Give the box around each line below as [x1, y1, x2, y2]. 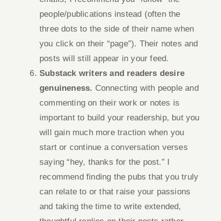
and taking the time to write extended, [39, 202, 182, 211]
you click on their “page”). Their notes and [39, 39, 198, 48]
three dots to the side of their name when [39, 24, 194, 34]
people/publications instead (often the [39, 9, 181, 19]
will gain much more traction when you [39, 128, 184, 137]
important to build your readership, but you [39, 113, 200, 122]
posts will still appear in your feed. [39, 54, 169, 63]
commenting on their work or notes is [39, 98, 180, 108]
